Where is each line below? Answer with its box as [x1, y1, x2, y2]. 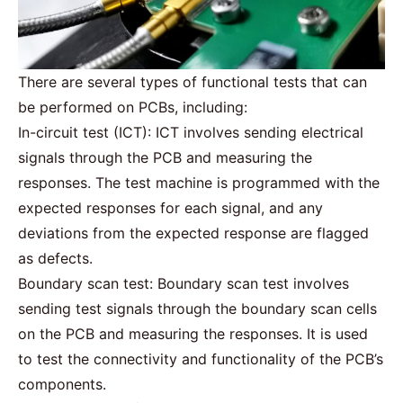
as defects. [18, 248, 93, 267]
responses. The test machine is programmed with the [18, 173, 380, 192]
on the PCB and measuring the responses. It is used [18, 324, 368, 343]
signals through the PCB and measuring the [18, 148, 312, 166]
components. [18, 374, 106, 393]
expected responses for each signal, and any [18, 198, 323, 217]
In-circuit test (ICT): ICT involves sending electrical [18, 122, 363, 141]
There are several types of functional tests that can [18, 72, 367, 91]
